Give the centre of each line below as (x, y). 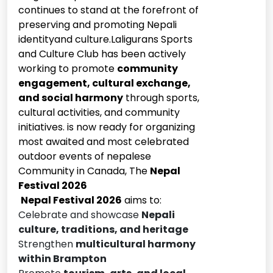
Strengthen (47, 244)
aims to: (142, 200)
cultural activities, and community (99, 113)
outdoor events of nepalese (85, 157)
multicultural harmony (136, 244)
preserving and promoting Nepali (97, 25)
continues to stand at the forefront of (108, 10)
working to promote (68, 69)
